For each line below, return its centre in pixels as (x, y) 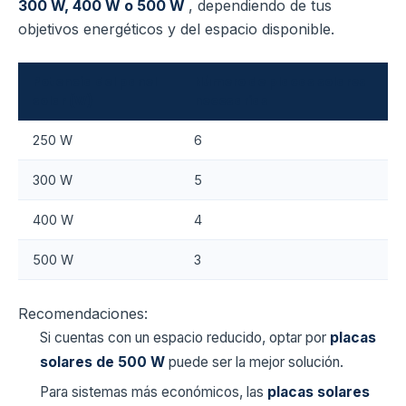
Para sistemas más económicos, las (154, 392)
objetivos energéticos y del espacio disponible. (176, 29)
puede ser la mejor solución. (256, 362)
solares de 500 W (104, 362)
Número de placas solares (280, 82)
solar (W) (63, 101)
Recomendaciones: (83, 314)
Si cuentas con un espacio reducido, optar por (185, 338)
